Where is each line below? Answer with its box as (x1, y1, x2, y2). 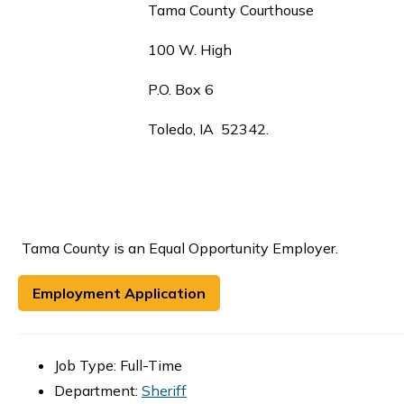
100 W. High (18, 41, 232, 60)
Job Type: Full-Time (54, 356, 182, 375)
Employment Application (32, 284, 206, 303)
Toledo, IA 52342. (18, 120, 272, 139)
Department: (54, 381, 142, 400)
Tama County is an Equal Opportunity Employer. (18, 239, 338, 258)
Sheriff (142, 381, 187, 400)
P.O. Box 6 (18, 80, 214, 99)
